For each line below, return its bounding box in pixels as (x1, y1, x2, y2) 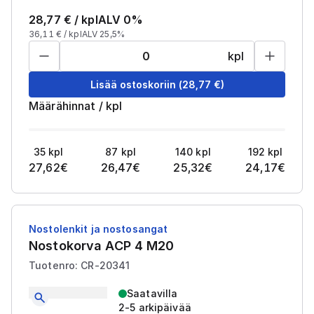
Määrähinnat (29, 99, 96, 113)
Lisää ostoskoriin (90, 78, 176, 90)
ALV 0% (97, 13, 144, 27)
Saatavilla (127, 287, 178, 299)
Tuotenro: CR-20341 (29, 259, 130, 271)
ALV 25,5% (81, 29, 125, 39)
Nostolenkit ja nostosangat (29, 223, 168, 235)
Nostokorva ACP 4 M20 (29, 238, 175, 253)
